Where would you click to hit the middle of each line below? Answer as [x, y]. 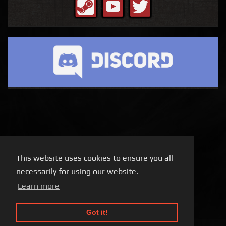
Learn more [39, 186]
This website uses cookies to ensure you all [95, 158]
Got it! [97, 213]
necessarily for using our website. [77, 172]
